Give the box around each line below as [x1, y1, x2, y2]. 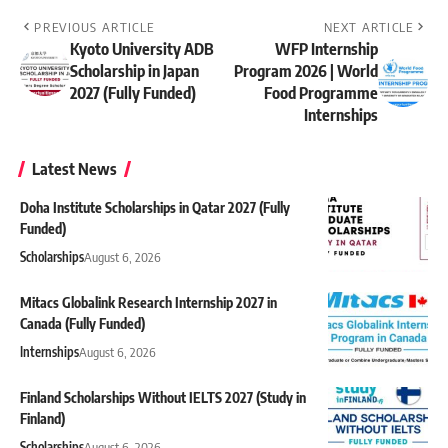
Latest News [32, 159, 117, 180]
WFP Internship [275, 39, 378, 60]
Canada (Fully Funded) [20, 315, 145, 333]
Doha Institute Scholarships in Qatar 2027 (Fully [20, 199, 290, 217]
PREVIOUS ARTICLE [34, 19, 155, 36]
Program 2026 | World [234, 61, 378, 82]
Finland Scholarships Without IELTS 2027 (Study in [20, 389, 306, 407]
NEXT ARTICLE [324, 19, 414, 36]
